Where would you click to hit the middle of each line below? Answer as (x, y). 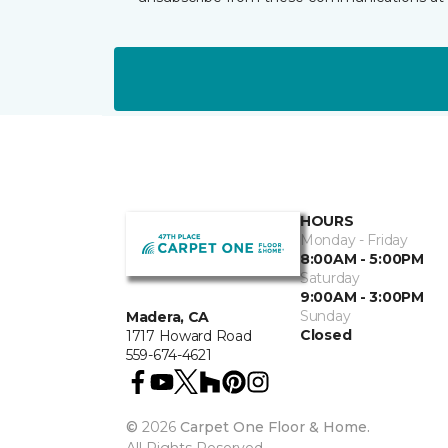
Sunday (325, 316)
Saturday (330, 278)
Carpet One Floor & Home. (275, 427)
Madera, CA (168, 316)
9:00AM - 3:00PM (362, 297)
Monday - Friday (354, 240)
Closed (326, 335)
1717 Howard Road (189, 335)
